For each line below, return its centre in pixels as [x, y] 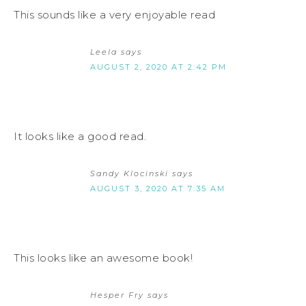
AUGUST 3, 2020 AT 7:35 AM [158, 188]
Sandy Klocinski [129, 173]
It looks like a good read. [80, 136]
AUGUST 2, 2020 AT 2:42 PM [158, 67]
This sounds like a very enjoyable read [114, 14]
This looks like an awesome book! [103, 258]
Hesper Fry [117, 295]
